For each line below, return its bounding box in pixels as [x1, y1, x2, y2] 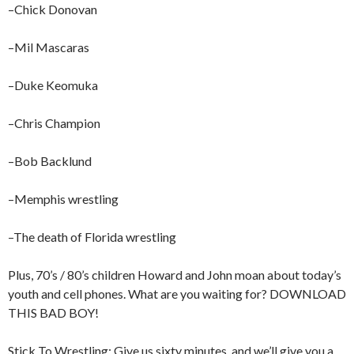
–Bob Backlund [8, 153, 92, 168]
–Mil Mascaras [8, 39, 89, 55]
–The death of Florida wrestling [8, 228, 176, 244]
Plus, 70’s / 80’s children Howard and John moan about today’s [8, 266, 341, 282]
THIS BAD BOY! [8, 304, 99, 320]
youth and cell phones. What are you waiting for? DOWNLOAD [8, 285, 346, 301]
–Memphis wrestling [8, 190, 119, 206]
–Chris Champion [8, 115, 100, 130]
